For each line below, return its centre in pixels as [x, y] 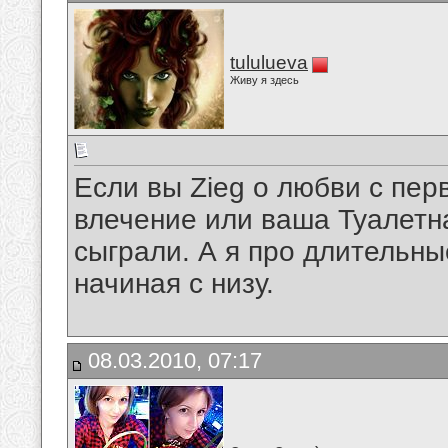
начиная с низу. [174, 284]
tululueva [269, 62]
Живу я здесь [264, 80]
